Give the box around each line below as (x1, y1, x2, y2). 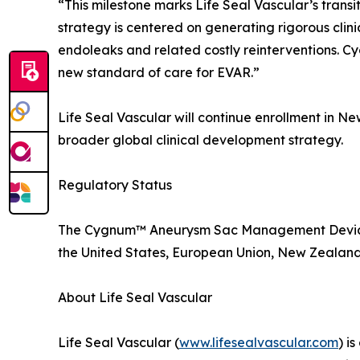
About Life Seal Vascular (58, 288, 212, 305)
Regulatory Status (58, 176, 172, 193)
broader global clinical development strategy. (58, 131, 343, 148)
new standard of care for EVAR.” (58, 63, 260, 80)
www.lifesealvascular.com (179, 333, 338, 350)
